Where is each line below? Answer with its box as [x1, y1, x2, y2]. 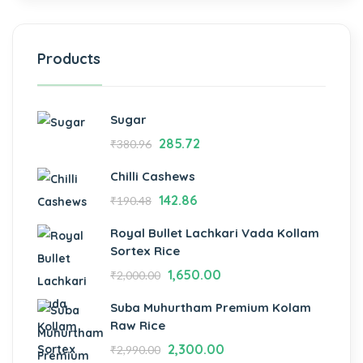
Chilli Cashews [110, 168, 195, 184]
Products [37, 49, 100, 68]
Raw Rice [110, 317, 165, 333]
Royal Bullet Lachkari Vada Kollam [110, 224, 319, 241]
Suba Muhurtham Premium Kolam [110, 299, 311, 315]
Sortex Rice [110, 242, 180, 258]
